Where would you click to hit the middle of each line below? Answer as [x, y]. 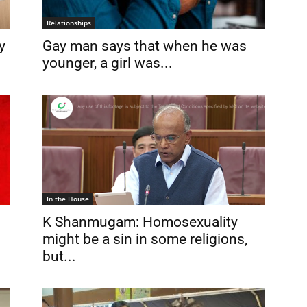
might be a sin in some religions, [145, 239]
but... [59, 256]
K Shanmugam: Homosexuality [140, 222]
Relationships [69, 23]
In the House [68, 199]
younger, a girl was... [108, 63]
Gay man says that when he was [145, 46]
